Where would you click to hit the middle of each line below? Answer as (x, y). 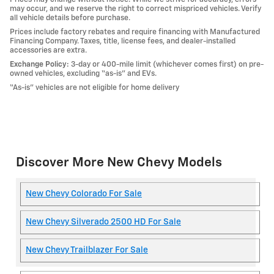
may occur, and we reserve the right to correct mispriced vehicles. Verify (135, 9)
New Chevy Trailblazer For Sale (87, 250)
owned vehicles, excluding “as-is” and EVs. (83, 74)
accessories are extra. (48, 51)
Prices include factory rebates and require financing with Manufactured (135, 32)
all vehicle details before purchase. (70, 18)
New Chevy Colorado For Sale (84, 194)
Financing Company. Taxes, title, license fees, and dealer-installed (123, 42)
